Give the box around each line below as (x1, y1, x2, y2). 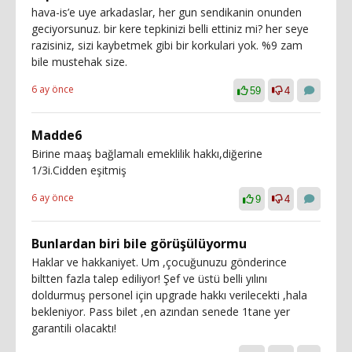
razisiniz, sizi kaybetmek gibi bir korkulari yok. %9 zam (31, 37, 302, 53)
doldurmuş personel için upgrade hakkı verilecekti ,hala (31, 287, 307, 302)
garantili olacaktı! (31, 320, 116, 335)
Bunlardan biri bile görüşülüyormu (31, 234, 247, 252)
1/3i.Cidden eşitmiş (31, 162, 126, 178)
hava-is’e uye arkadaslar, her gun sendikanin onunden (31, 4, 302, 20)
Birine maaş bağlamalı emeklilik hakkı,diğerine (31, 145, 262, 161)
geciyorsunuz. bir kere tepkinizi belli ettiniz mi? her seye (31, 20, 309, 36)
